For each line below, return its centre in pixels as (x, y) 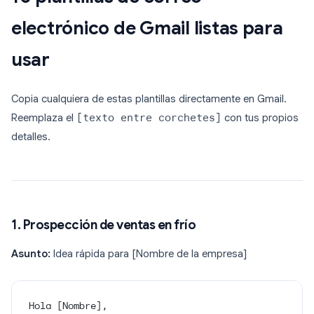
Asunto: (31, 254)
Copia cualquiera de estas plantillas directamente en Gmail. (149, 99)
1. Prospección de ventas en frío (103, 225)
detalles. (31, 137)
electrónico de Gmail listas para (147, 28)
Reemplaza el (44, 118)
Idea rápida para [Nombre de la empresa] (149, 254)
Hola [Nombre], (68, 306)
